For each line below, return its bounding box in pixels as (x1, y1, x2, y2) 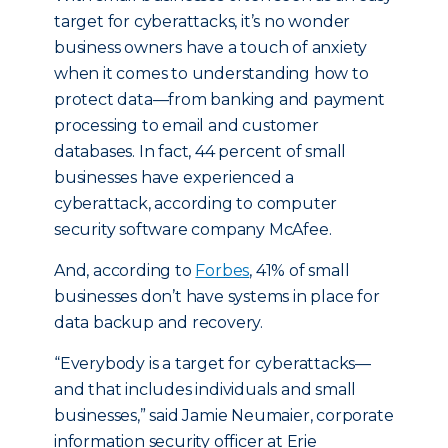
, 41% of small (249, 261, 350, 280)
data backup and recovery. (54, 313, 264, 332)
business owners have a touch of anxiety (54, 38, 368, 57)
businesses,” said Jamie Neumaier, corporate (54, 406, 394, 425)
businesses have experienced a (54, 168, 295, 187)
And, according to (54, 261, 196, 280)
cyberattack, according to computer (54, 194, 338, 213)
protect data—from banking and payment (54, 90, 385, 109)
